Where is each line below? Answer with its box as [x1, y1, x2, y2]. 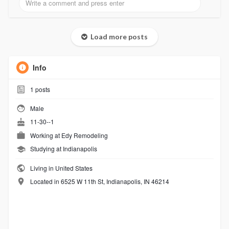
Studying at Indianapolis [30, 144, 97, 153]
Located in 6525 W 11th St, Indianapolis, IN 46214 [30, 176, 169, 186]
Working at [30, 130, 61, 140]
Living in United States [28, 163, 93, 172]
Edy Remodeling [61, 130, 108, 140]
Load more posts [87, 32, 148, 41]
